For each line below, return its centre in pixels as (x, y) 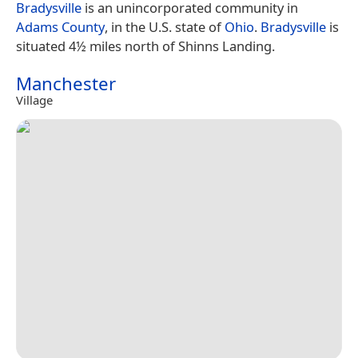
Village (34, 99)
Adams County (60, 26)
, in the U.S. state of (165, 26)
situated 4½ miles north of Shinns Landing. (145, 46)
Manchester (66, 83)
